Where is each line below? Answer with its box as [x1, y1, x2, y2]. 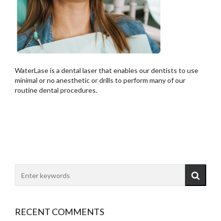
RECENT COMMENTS [15, 206, 104, 217]
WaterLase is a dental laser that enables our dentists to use [15, 66, 198, 74]
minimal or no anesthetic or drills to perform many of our [15, 76, 185, 84]
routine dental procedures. [15, 86, 99, 94]
